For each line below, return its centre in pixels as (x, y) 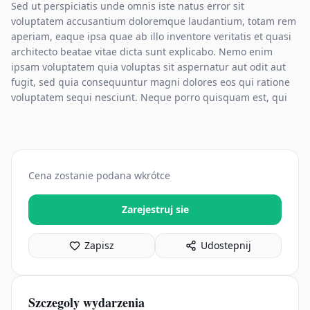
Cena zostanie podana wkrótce (99, 175)
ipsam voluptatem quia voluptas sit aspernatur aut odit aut (148, 67)
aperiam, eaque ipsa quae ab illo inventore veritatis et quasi (151, 36)
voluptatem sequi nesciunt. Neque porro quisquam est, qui (149, 97)
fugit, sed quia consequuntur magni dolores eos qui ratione (151, 82)
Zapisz (99, 245)
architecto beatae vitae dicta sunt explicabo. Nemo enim (142, 52)
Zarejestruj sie (155, 209)
